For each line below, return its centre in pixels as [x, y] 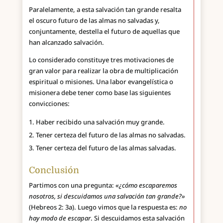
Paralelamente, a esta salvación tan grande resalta [105, 9]
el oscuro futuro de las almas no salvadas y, [94, 20]
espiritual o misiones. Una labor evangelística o [101, 81]
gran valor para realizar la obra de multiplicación [103, 70]
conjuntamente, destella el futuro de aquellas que [104, 31]
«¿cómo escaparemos [146, 185]
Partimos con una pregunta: [72, 185]
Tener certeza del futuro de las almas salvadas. [106, 148]
